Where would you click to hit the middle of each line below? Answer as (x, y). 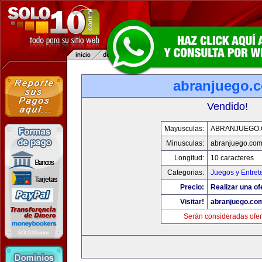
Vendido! (227, 106)
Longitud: (189, 158)
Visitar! (192, 202)
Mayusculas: (184, 129)
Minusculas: (185, 143)
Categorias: (185, 173)
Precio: (192, 187)
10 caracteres (232, 158)
